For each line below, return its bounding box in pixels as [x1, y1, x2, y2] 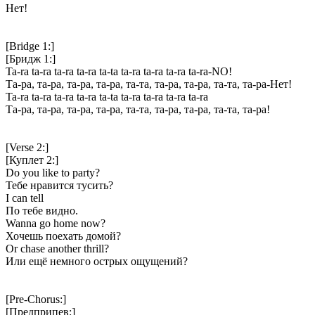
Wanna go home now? [6, 217, 105, 229]
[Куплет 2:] [6, 153, 58, 166]
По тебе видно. [6, 204, 78, 217]
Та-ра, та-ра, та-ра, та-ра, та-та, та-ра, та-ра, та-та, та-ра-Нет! [6, 77, 292, 90]
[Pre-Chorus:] [6, 292, 66, 305]
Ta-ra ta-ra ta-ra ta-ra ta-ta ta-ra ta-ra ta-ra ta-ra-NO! [6, 65, 232, 77]
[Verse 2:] [6, 141, 49, 153]
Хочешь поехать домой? [6, 229, 121, 242]
